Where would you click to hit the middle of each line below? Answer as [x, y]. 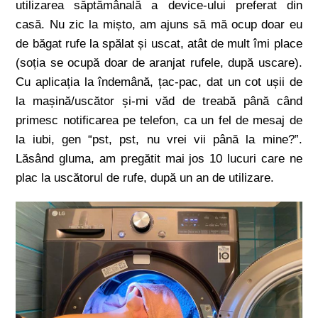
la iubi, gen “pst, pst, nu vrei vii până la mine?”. [159, 139]
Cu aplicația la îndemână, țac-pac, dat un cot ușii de [159, 82]
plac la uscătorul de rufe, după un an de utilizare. [145, 178]
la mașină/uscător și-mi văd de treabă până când [159, 101]
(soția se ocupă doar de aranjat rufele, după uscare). [159, 63]
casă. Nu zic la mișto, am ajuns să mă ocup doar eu [159, 24]
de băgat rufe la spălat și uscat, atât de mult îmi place [159, 44]
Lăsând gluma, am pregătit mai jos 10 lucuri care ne [159, 159]
